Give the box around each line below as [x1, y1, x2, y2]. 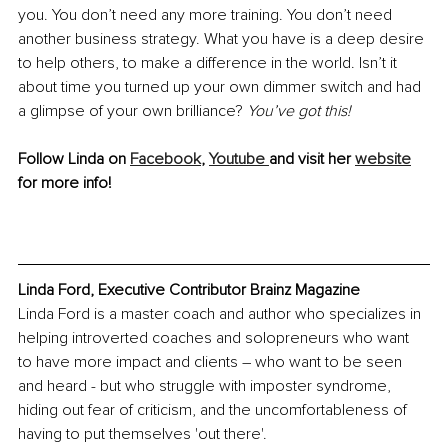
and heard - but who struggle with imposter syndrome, [18, 376, 395, 397]
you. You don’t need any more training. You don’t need [18, 4, 396, 25]
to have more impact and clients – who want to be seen [18, 352, 406, 373]
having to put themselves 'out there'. [18, 424, 267, 445]
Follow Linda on [18, 148, 130, 169]
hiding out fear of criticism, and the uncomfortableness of [18, 400, 411, 421]
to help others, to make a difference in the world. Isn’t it [18, 52, 401, 73]
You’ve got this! [247, 100, 351, 121]
